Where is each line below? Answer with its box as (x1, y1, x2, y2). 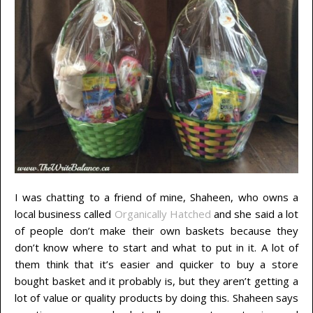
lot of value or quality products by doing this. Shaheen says (15, 291, 298, 305)
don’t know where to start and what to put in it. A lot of (15, 240, 298, 255)
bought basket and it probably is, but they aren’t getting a (15, 274, 298, 289)
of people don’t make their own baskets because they (15, 224, 298, 238)
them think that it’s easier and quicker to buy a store (15, 257, 298, 272)
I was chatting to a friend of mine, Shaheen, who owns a (15, 190, 298, 205)
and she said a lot (210, 207, 299, 221)
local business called (15, 207, 115, 221)
